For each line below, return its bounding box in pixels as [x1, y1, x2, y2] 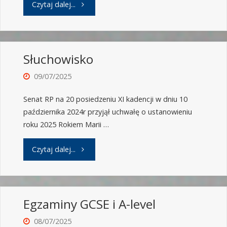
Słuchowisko [23, 51, 93, 68]
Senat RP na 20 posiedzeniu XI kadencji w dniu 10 [23, 94, 187, 104]
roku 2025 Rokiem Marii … [23, 120, 109, 130]
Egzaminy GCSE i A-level [23, 196, 156, 213]
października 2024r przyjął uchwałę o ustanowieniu [23, 107, 192, 117]
